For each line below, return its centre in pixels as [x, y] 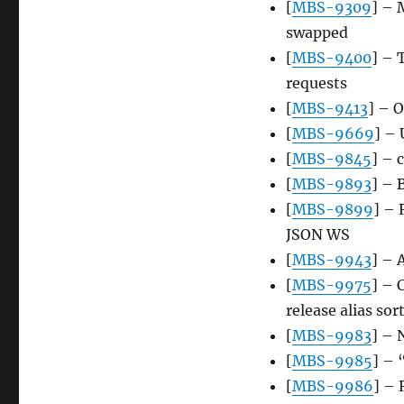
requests [316, 83]
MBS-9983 [331, 336]
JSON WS [317, 235]
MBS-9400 [331, 58]
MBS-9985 [332, 361]
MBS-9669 [333, 134]
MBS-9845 [331, 159]
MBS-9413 [330, 109]
